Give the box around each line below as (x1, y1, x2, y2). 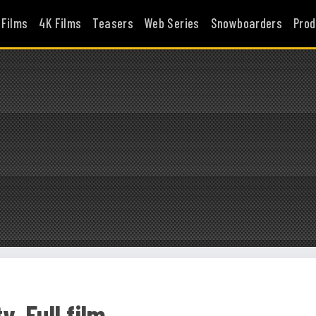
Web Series (145, 16, 200, 31)
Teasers (92, 16, 134, 31)
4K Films (39, 16, 82, 31)
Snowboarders (210, 16, 283, 31)
